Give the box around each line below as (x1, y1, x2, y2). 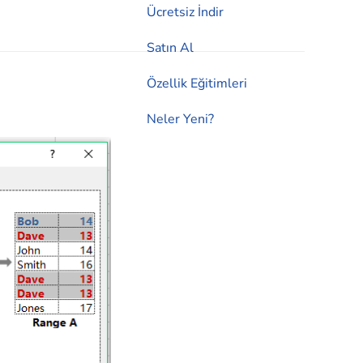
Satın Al (147, 39, 194, 58)
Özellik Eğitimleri (147, 75, 247, 93)
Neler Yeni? (147, 110, 214, 129)
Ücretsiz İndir (147, 3, 224, 22)
